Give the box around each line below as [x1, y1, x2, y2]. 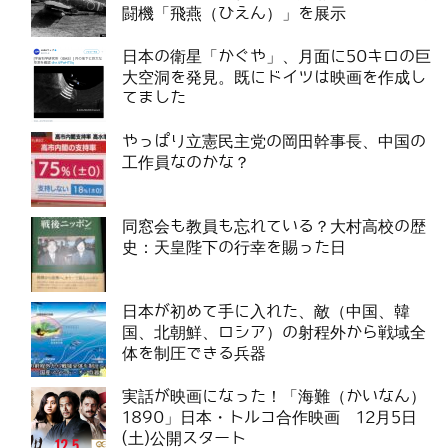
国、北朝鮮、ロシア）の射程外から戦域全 [122, 323, 426, 341]
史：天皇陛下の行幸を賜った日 [122, 238, 346, 256]
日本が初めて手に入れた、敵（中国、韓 [122, 302, 410, 320]
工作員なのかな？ [122, 153, 250, 171]
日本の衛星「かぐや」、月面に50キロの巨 [122, 47, 431, 65]
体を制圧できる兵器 [122, 344, 266, 362]
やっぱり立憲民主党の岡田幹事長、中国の [122, 132, 426, 150]
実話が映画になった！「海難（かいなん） [122, 387, 426, 405]
